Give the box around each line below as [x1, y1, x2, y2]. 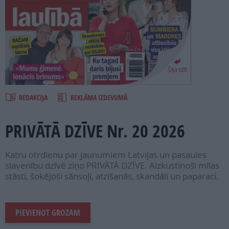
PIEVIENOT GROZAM [15, 207, 80, 219]
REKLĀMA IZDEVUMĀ [71, 93, 127, 102]
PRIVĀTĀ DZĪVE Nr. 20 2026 [5, 119, 185, 143]
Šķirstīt [167, 65, 187, 74]
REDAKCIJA [19, 93, 49, 102]
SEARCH [10, 30, 31, 40]
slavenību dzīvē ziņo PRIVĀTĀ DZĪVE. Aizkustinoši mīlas [5, 159, 219, 172]
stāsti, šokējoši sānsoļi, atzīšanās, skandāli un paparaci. [5, 170, 219, 182]
